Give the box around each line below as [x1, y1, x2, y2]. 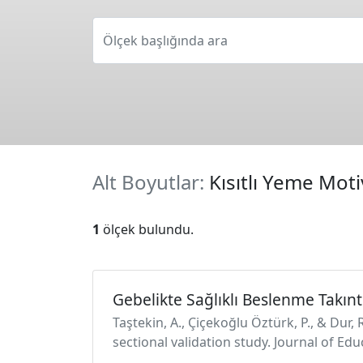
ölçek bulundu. [100, 220, 194, 238]
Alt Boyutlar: [92, 169, 209, 195]
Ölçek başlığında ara [103, 32, 228, 49]
